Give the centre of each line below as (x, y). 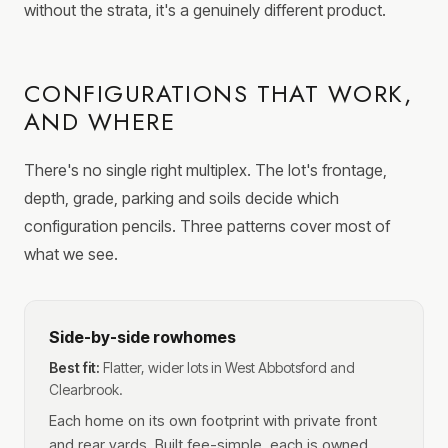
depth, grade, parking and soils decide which (181, 198)
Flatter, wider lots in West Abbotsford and (229, 368)
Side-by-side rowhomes (142, 337)
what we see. (71, 254)
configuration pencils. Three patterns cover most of (207, 226)
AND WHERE (99, 122)
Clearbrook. (86, 390)
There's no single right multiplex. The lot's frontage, (205, 170)
